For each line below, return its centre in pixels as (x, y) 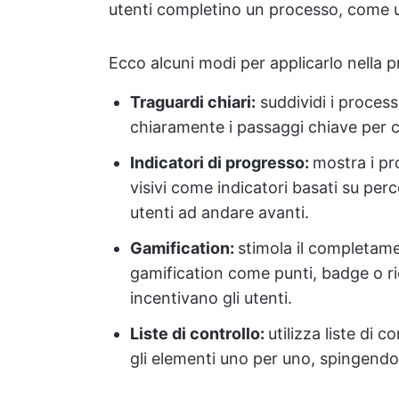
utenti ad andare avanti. (220, 212)
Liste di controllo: (199, 333)
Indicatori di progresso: (221, 162)
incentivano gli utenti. (211, 297)
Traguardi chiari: (193, 102)
